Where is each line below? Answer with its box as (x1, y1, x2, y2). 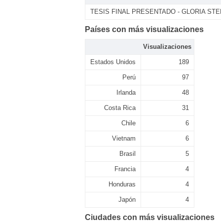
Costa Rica (104, 104, 136, 111)
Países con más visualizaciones (85, 25, 204, 34)
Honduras (109, 181, 136, 188)
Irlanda (116, 89, 136, 96)
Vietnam (112, 135, 136, 142)
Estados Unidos (90, 58, 136, 66)
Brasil (119, 150, 136, 157)
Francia (114, 165, 136, 173)
